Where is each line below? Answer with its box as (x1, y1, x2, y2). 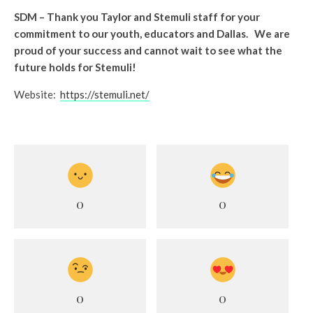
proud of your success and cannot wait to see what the (14, 43, 282, 57)
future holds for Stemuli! (14, 60, 136, 73)
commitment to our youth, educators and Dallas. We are (14, 27, 290, 40)
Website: (14, 87, 60, 101)
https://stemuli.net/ (60, 87, 150, 101)
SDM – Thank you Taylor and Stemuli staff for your (14, 10, 260, 23)
